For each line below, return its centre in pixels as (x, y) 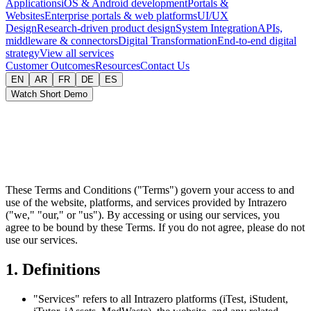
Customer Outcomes (50, 66)
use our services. (42, 239)
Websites (25, 16)
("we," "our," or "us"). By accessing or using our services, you (143, 215)
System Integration (217, 28)
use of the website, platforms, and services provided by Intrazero (146, 202)
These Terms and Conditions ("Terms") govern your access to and (150, 190)
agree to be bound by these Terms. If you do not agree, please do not (155, 227)
